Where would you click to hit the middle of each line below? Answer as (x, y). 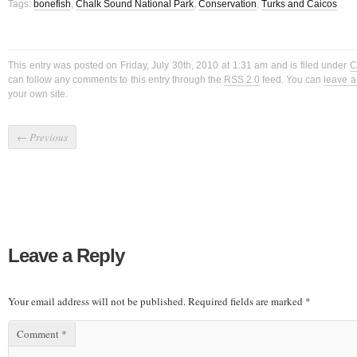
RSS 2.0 (242, 80)
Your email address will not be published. (97, 301)
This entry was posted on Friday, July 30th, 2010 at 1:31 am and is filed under (179, 66)
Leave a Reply (66, 255)
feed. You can (292, 80)
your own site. (38, 94)
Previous (47, 137)
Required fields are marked (247, 301)
